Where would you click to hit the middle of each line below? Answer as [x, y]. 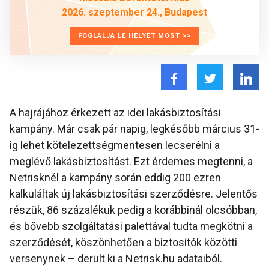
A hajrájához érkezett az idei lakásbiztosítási [115, 113]
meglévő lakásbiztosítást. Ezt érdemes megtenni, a [131, 162]
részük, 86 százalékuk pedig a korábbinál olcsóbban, [133, 210]
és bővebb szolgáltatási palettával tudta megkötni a [131, 226]
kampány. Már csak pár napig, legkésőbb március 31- [134, 129]
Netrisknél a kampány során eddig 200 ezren [115, 178]
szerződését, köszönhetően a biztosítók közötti [123, 243]
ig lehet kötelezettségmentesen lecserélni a [115, 145]
